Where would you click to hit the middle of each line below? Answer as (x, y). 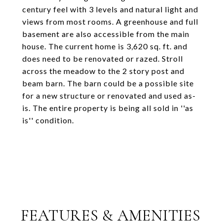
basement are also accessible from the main (106, 34)
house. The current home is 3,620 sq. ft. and (105, 46)
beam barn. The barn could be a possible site (108, 83)
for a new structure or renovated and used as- (109, 95)
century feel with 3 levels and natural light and (110, 9)
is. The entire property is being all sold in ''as (108, 108)
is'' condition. (48, 120)
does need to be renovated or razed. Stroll (103, 58)
